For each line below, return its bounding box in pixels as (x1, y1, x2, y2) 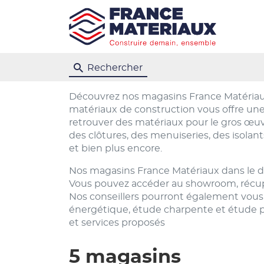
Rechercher (87, 62, 143, 72)
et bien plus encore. (69, 144, 162, 153)
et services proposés (69, 218, 165, 227)
